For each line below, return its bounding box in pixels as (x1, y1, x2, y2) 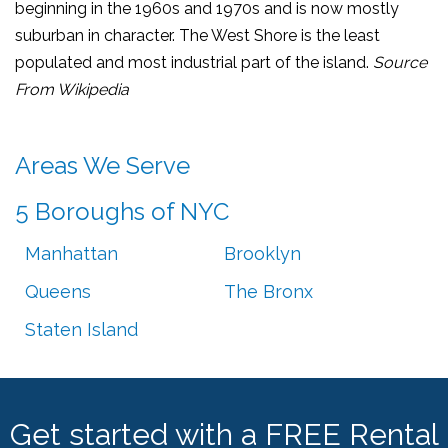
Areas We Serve (15, 151, 190, 180)
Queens (25, 281, 91, 303)
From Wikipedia (15, 80, 129, 99)
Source (373, 53, 427, 72)
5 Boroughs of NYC (15, 197, 229, 226)
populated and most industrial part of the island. (15, 53, 373, 72)
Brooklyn (224, 243, 301, 265)
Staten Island (25, 318, 138, 340)
